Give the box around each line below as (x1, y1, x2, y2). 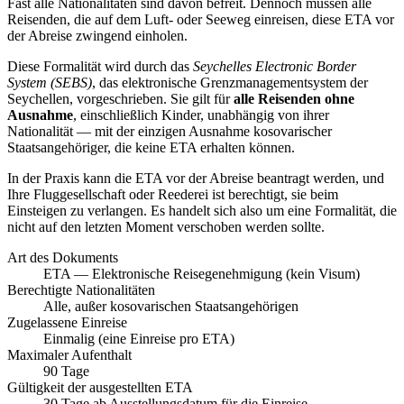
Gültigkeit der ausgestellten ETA (7, 379, 193, 395)
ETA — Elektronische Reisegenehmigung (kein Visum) (43, 265, 360, 281)
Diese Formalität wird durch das (7, 58, 193, 74)
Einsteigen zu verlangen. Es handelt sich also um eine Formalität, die (7, 202, 397, 218)
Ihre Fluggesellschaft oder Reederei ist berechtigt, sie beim (7, 186, 338, 202)
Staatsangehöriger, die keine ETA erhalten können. (7, 139, 295, 155)
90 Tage (43, 363, 89, 379)
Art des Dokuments (7, 249, 118, 265)
